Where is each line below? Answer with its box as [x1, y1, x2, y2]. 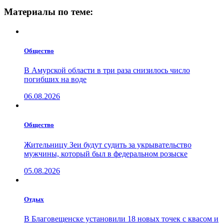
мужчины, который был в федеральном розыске [24, 149, 187, 158]
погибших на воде [24, 75, 86, 84]
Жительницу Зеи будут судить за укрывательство [24, 140, 191, 149]
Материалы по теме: [4, 6, 93, 17]
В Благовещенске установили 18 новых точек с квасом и [24, 214, 218, 223]
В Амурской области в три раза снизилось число [24, 66, 190, 75]
